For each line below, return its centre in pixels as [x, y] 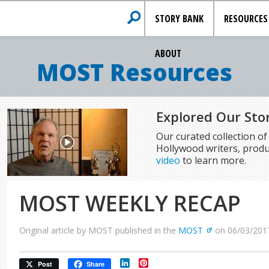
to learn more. [213, 160]
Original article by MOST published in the [99, 230]
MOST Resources [134, 72]
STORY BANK [180, 19]
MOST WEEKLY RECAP [130, 203]
